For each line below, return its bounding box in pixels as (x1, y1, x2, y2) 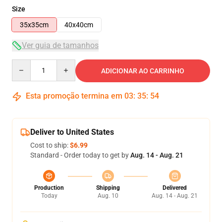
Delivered (163, 184, 187, 191)
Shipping (96, 184, 120, 191)
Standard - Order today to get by (30, 151, 130, 159)
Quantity (11, 60, 39, 68)
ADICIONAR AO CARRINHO (101, 67, 184, 75)
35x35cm (20, 21, 49, 29)
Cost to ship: (30, 141, 70, 149)
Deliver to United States (30, 127, 114, 137)
